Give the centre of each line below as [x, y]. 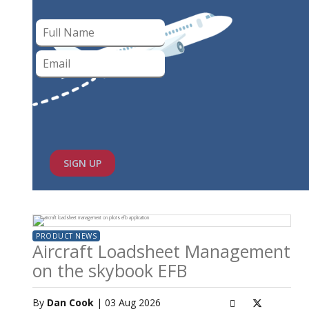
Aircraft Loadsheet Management [161, 251]
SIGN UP [95, 163]
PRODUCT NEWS [66, 236]
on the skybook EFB [110, 270]
